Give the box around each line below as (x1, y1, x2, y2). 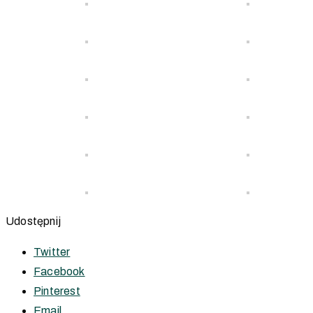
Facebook (34, 265, 85, 277)
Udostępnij (6, 214, 61, 227)
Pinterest (34, 284, 80, 297)
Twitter (34, 245, 71, 258)
